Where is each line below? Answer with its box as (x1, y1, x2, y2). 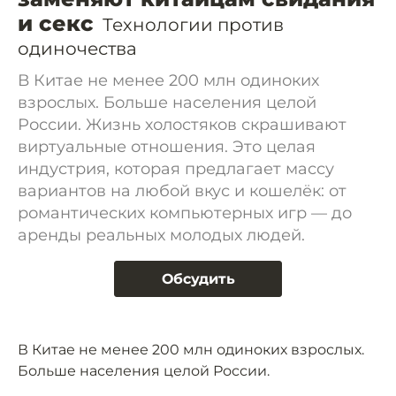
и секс (18, 11, 94, 36)
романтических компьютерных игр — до (18, 203, 352, 223)
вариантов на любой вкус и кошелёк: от (18, 181, 346, 201)
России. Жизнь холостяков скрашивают (18, 115, 346, 134)
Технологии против (103, 14, 284, 35)
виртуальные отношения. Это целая (18, 137, 316, 156)
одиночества (18, 38, 137, 59)
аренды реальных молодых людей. (18, 225, 305, 245)
